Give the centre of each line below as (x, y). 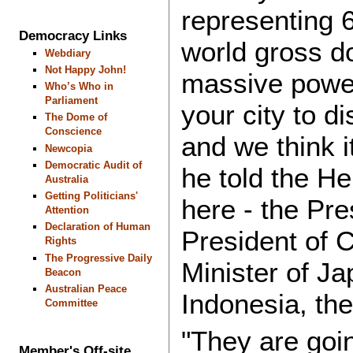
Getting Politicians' (91, 196)
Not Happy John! (85, 69)
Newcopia (68, 148)
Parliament (71, 101)
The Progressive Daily (98, 258)
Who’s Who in (79, 87)
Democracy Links (73, 36)
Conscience (73, 132)
